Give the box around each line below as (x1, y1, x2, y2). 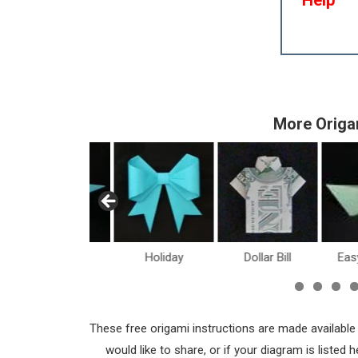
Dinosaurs (33, 249, 86, 265)
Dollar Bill (244, 249, 291, 265)
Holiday (144, 249, 183, 265)
